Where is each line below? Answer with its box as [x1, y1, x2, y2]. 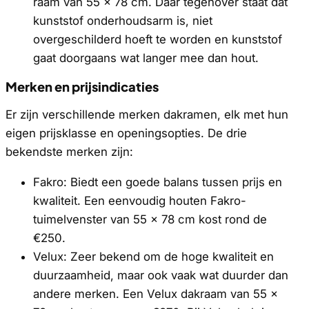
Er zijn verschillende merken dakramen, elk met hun [6, 108, 288, 122]
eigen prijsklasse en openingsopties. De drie [6, 126, 247, 141]
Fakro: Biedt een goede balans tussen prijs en [33, 175, 282, 190]
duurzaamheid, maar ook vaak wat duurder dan [33, 268, 288, 283]
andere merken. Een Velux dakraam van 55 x [33, 287, 278, 301]
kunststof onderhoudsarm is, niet [33, 13, 212, 28]
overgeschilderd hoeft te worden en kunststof [33, 32, 282, 46]
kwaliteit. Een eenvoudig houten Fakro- [33, 194, 246, 208]
